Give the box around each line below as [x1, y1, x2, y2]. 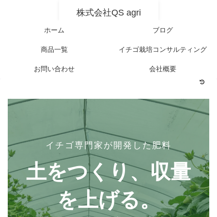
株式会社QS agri [76, 8, 141, 17]
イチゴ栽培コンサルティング [119, 46, 207, 53]
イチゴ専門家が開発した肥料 [46, 140, 171, 150]
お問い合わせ [34, 65, 75, 73]
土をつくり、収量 [26, 160, 191, 183]
